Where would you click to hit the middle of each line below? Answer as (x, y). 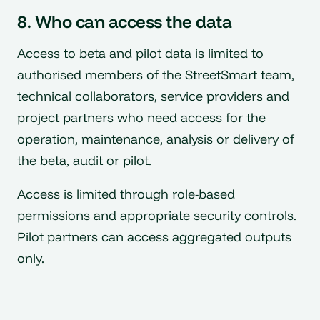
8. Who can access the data (125, 21)
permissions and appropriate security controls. (157, 216)
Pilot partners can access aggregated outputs (154, 237)
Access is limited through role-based (126, 194)
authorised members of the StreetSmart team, (156, 74)
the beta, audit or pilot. (84, 160)
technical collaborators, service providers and (153, 96)
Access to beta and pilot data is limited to (140, 53)
